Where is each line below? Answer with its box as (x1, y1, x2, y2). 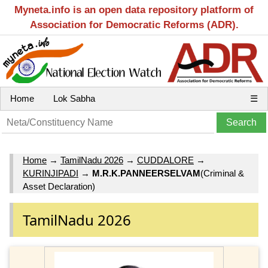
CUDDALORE (137, 155, 194, 166)
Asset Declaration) (23, 181, 95, 192)
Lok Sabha (53, 93, 95, 103)
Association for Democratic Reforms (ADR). (29, 19, 239, 31)
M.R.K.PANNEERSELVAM (92, 168, 200, 179)
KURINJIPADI (23, 168, 78, 179)
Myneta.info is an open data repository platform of (14, 4, 254, 16)
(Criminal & (200, 168, 244, 179)
